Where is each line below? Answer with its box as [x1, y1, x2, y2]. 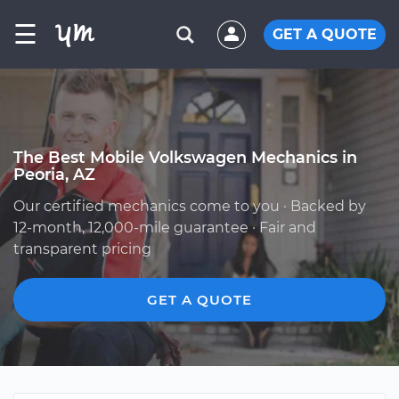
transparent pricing [13, 240, 151, 257]
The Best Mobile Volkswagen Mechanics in [13, 148, 357, 167]
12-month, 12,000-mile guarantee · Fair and [13, 219, 316, 236]
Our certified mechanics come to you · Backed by [13, 198, 366, 215]
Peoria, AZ [13, 165, 95, 183]
